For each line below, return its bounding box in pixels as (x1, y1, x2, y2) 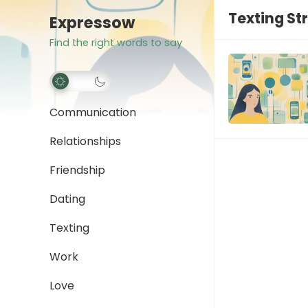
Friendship (49, 162, 105, 178)
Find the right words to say (49, 36, 182, 49)
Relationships (49, 133, 121, 149)
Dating (49, 191, 85, 207)
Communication (49, 104, 136, 120)
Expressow (49, 12, 135, 34)
